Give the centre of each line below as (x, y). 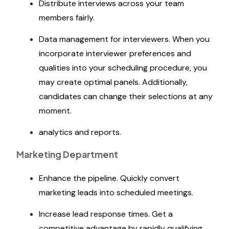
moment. (55, 111)
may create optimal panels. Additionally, (113, 82)
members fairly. (67, 18)
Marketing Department (67, 154)
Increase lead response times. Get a (106, 214)
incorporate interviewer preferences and (115, 53)
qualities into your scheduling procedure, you (123, 68)
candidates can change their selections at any (126, 96)
